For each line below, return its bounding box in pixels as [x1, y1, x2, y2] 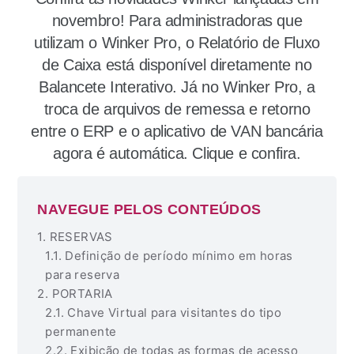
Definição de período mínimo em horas [65, 248, 293, 263]
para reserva [45, 267, 120, 282]
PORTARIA [51, 286, 113, 301]
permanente [45, 324, 117, 339]
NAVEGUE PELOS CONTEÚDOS [37, 201, 262, 217]
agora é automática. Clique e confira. [53, 145, 301, 162]
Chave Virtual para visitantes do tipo [67, 305, 282, 320]
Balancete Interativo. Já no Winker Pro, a [39, 78, 315, 96]
